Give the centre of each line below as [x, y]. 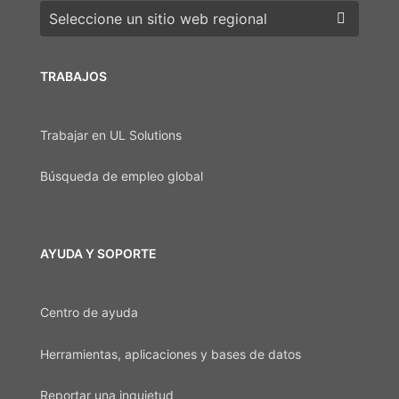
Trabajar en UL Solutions [111, 135]
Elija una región [91, 13]
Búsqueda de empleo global [122, 176]
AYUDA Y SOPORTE [98, 253]
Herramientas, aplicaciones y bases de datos [171, 354]
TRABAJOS [73, 76]
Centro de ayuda [89, 313]
